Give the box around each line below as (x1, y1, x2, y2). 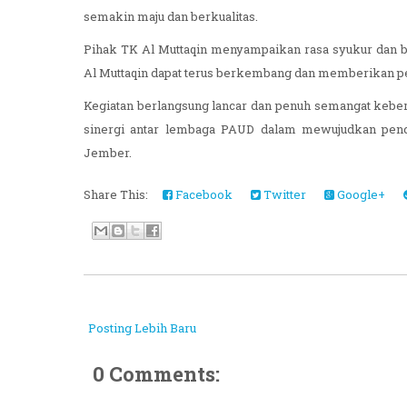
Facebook (173, 187, 233, 204)
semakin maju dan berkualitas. (84, 9, 258, 26)
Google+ (334, 187, 385, 204)
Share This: (84, 187, 154, 204)
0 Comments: (93, 362, 220, 389)
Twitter (261, 187, 306, 204)
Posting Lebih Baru (88, 321, 196, 338)
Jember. (84, 145, 132, 163)
